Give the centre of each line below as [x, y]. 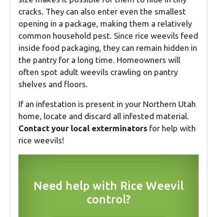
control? [108, 199]
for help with [171, 128]
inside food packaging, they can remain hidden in [108, 47]
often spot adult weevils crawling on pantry [98, 72]
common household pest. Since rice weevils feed [108, 35]
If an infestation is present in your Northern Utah [107, 104]
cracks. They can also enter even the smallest [102, 11]
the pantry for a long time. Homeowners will [99, 60]
